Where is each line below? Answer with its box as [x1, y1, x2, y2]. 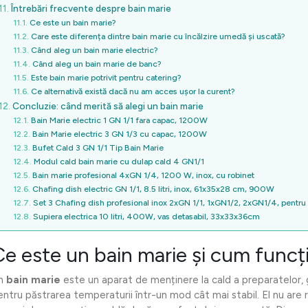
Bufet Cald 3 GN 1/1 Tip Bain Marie [32, 142, 164, 153]
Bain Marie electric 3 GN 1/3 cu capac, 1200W [32, 129, 207, 140]
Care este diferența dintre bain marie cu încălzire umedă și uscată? [30, 31, 285, 42]
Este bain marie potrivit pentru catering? [30, 72, 181, 83]
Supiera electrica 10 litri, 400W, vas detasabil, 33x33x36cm [32, 211, 260, 222]
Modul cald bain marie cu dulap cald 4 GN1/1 [33, 156, 204, 167]
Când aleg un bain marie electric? [30, 45, 158, 56]
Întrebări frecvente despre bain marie [10, 3, 171, 14]
